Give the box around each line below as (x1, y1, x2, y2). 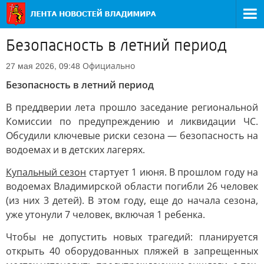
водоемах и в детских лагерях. (6, 143, 145, 156)
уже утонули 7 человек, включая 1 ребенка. (6, 208, 205, 221)
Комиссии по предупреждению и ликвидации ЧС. (6, 115, 258, 128)
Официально (82, 60, 135, 71)
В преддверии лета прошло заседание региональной (6, 101, 258, 114)
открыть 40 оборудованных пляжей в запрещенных (6, 245, 258, 258)
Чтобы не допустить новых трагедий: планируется (6, 230, 258, 243)
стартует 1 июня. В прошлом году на (86, 166, 258, 179)
